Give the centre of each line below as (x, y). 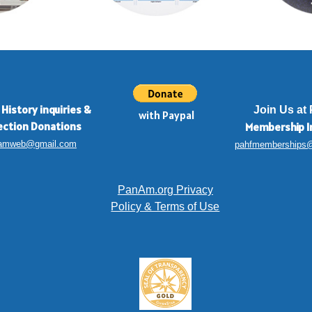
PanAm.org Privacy (165, 190)
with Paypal (166, 115)
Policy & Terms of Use (165, 207)
